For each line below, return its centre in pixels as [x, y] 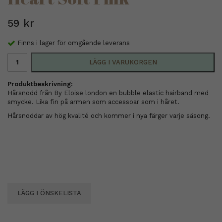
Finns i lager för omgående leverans [74, 43]
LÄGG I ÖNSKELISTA [49, 193]
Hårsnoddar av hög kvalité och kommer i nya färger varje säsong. [109, 115]
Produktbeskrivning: [40, 84]
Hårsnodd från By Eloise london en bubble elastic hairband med [108, 93]
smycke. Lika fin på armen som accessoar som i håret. [93, 102]
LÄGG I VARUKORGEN [123, 62]
